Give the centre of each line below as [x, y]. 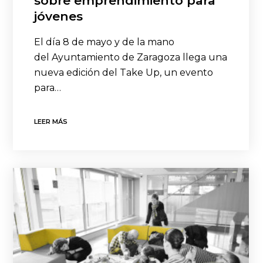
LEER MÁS [51, 122]
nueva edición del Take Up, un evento [124, 73]
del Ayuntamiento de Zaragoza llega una [131, 58]
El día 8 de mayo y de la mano [104, 42]
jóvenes [59, 16]
